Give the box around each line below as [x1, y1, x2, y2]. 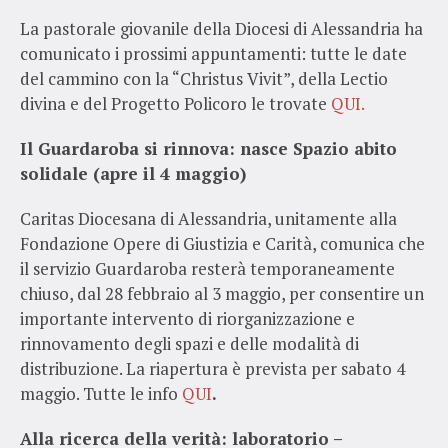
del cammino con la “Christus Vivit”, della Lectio [20, 66, 388, 90]
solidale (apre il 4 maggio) [20, 161, 246, 185]
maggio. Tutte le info [20, 381, 182, 405]
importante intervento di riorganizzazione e [20, 306, 355, 330]
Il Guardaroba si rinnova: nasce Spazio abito [20, 136, 397, 160]
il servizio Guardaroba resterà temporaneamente [20, 256, 395, 280]
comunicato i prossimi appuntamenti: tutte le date [20, 41, 407, 65]
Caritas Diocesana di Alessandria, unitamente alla [20, 206, 397, 230]
